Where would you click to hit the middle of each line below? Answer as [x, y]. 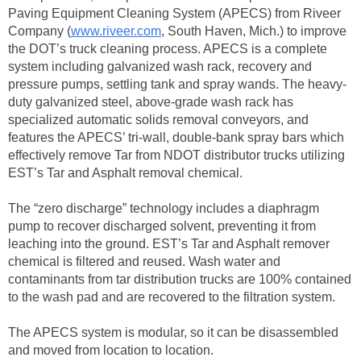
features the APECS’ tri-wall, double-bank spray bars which [176, 138]
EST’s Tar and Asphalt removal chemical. [125, 173]
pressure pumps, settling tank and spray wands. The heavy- [177, 85]
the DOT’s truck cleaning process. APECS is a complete [168, 49]
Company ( [39, 31]
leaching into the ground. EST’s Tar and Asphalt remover [169, 244]
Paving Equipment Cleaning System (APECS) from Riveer [174, 14]
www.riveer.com [116, 31]
